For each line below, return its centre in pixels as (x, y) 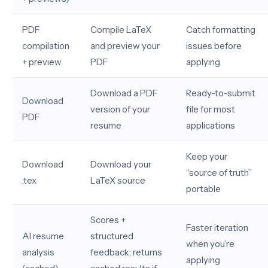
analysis (38, 252)
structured (112, 236)
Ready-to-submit (221, 93)
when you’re (210, 244)
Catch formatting (221, 30)
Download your (121, 164)
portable (203, 189)
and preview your (125, 46)
